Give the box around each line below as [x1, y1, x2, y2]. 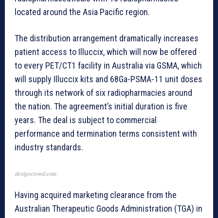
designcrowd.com [15, 170, 56, 178]
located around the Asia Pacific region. [15, 7, 150, 18]
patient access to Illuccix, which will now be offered [15, 47, 197, 57]
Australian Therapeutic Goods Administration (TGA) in [15, 203, 202, 214]
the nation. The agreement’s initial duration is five [15, 101, 187, 112]
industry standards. [15, 142, 83, 153]
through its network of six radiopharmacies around [15, 88, 192, 98]
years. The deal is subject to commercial [15, 115, 157, 126]
